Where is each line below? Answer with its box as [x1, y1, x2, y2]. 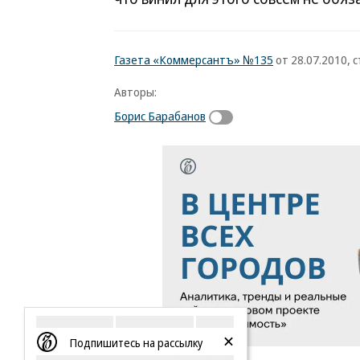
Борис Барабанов [114, 108, 206, 124]
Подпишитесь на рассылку [69, 335, 202, 350]
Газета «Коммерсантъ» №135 [114, 51, 273, 67]
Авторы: [114, 84, 157, 100]
